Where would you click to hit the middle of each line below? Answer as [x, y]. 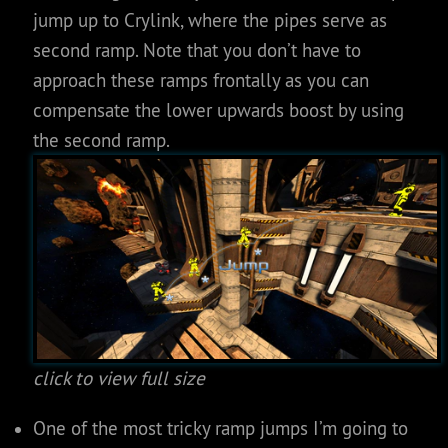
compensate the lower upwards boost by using [218, 109]
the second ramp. [101, 139]
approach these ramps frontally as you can [200, 79]
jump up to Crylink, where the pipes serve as [209, 19]
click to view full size [118, 377]
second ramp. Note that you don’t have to [196, 49]
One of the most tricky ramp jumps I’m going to [220, 427]
